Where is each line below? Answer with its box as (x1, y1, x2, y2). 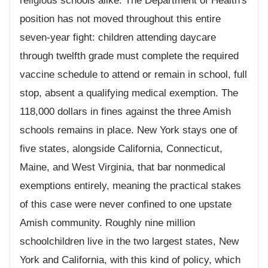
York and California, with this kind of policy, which (20, 254, 240, 266)
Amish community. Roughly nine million (20, 217, 195, 229)
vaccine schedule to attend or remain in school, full (20, 69, 247, 81)
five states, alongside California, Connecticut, (20, 143, 223, 155)
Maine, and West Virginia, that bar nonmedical (20, 162, 226, 173)
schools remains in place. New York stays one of (20, 124, 237, 136)
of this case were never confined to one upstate (20, 199, 232, 211)
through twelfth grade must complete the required (20, 50, 239, 62)
